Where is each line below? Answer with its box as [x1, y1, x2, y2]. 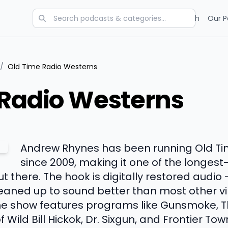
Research [166, 13, 199, 23]
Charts [111, 13, 135, 23]
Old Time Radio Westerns [8, 62, 97, 72]
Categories [64, 13, 103, 23]
